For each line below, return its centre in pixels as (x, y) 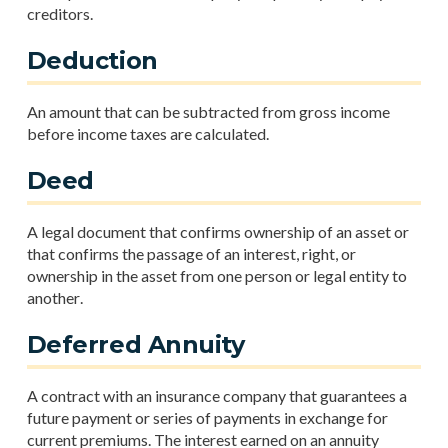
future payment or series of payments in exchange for (207, 417)
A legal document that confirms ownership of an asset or (217, 231)
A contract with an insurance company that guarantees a (216, 395)
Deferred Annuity (135, 344)
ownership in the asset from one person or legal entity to (216, 275)
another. (54, 297)
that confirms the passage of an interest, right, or (191, 253)
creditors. (59, 13)
